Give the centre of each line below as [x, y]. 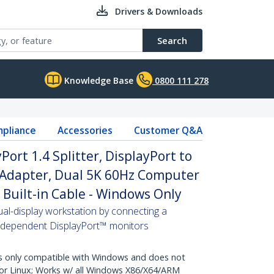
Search [172, 40]
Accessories [85, 130]
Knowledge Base [98, 80]
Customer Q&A [168, 130]
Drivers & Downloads [159, 11]
